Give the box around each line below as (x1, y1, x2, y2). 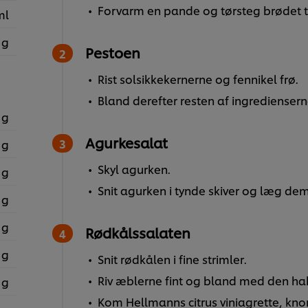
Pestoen (85, 43, 140, 63)
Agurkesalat (85, 133, 168, 153)
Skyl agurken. (97, 161, 170, 177)
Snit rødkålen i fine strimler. (97, 251, 247, 267)
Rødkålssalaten (85, 223, 190, 243)
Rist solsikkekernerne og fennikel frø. (97, 71, 298, 87)
